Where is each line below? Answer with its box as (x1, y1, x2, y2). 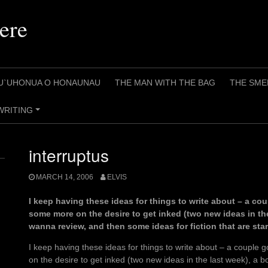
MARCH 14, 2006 (36, 173, 93, 182)
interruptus (29, 143, 109, 167)
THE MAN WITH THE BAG (115, 78, 215, 87)
